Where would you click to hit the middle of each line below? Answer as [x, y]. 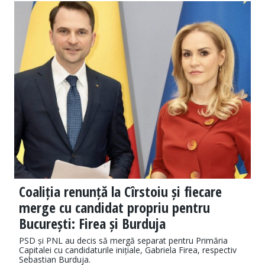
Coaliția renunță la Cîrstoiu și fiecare [120, 192]
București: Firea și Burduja [92, 224]
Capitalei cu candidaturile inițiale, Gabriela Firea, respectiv [128, 250]
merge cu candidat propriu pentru [114, 208]
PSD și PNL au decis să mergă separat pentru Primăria [123, 241]
